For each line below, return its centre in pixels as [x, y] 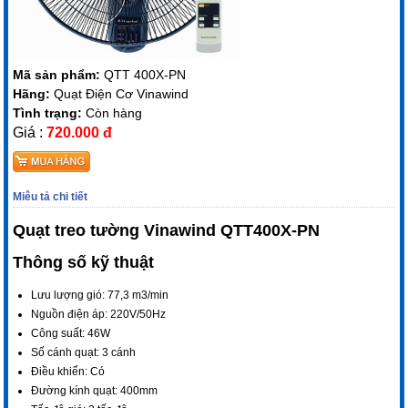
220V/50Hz [138, 315]
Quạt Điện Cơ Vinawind [122, 93]
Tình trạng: [50, 112]
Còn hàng [114, 112]
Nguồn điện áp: [71, 315]
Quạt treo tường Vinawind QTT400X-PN [167, 230]
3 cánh [119, 353]
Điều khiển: [61, 372]
